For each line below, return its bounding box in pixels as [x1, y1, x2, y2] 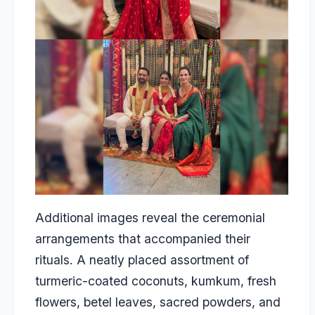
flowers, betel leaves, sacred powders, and [35, 294, 281, 309]
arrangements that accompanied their [35, 231, 250, 246]
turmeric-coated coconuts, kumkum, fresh [35, 273, 276, 288]
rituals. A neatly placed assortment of [35, 252, 249, 267]
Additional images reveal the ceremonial [35, 210, 265, 225]
